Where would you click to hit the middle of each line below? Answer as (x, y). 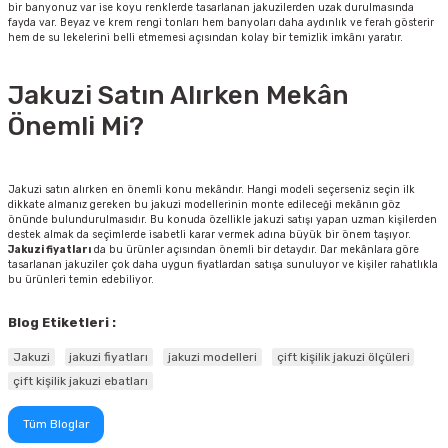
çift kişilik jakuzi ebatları (80, 381)
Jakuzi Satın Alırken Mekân (178, 96)
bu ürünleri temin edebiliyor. (81, 280)
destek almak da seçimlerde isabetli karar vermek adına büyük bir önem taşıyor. (209, 235)
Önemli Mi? (76, 127)
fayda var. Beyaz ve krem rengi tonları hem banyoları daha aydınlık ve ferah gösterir (221, 23)
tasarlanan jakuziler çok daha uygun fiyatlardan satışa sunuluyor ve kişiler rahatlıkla (223, 265)
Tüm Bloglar (56, 424)
